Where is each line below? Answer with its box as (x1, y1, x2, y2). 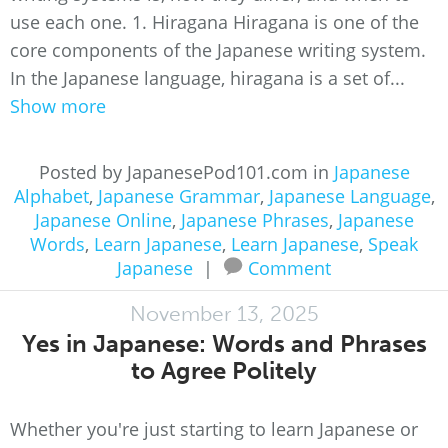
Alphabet (13, 184, 89, 208)
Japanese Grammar (97, 184, 260, 208)
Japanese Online (34, 208, 172, 232)
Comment (248, 256, 331, 280)
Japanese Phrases (180, 208, 329, 232)
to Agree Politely (131, 356, 317, 385)
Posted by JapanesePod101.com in (38, 160, 334, 184)
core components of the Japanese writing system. (10, 38, 426, 62)
